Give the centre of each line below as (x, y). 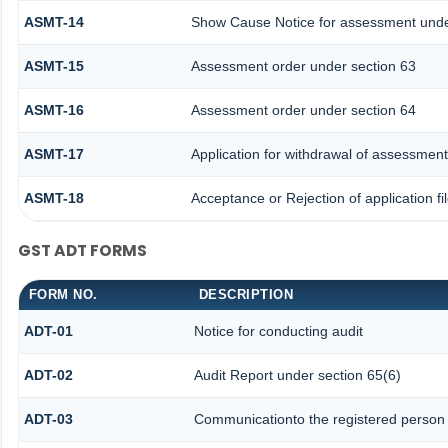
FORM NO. (63, 295)
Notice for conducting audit (278, 331)
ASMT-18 (53, 198)
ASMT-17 (53, 154)
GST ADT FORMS (82, 250)
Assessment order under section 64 (303, 110)
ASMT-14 (53, 22)
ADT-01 (48, 331)
